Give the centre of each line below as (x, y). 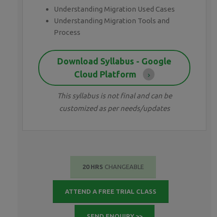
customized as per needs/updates (114, 108)
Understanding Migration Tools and (112, 21)
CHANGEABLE (124, 167)
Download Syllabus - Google (114, 61)
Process (67, 32)
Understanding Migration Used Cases (114, 9)
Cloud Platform (106, 74)
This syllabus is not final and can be (114, 95)
